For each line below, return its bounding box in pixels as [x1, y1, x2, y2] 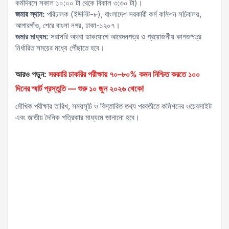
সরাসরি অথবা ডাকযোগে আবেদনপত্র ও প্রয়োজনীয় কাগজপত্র [49, 32, 201, 41]
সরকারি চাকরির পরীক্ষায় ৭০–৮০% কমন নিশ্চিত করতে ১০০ [49, 69, 200, 79]
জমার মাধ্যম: [15, 32, 49, 41]
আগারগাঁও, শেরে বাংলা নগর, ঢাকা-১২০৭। [15, 20, 120, 30]
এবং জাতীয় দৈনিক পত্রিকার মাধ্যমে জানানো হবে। [15, 112, 140, 122]
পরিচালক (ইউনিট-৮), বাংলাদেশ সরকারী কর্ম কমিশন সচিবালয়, [45, 9, 201, 19]
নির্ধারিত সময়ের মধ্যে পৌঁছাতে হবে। [15, 43, 104, 53]
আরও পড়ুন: [15, 69, 47, 79]
